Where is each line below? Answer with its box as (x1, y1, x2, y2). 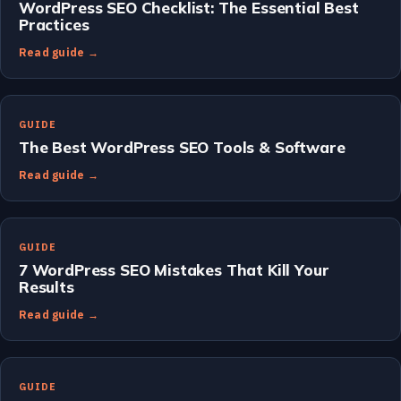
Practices (19, 14, 90, 34)
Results (19, 277, 74, 296)
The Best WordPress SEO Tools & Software (19, 137, 346, 157)
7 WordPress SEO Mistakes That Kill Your (19, 260, 329, 279)
